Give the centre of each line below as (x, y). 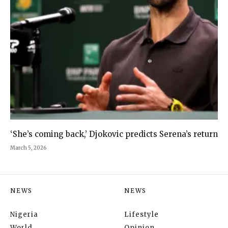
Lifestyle (141, 215)
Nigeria (24, 215)
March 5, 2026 (28, 148)
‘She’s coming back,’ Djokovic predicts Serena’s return (114, 134)
